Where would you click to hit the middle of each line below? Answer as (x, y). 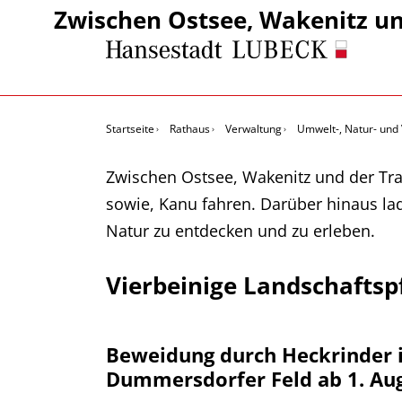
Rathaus (190, 129)
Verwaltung (253, 129)
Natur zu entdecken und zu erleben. (240, 231)
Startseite (130, 129)
